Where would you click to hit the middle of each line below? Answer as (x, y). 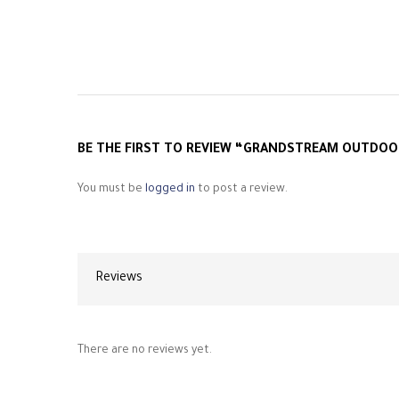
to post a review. (241, 190)
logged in (170, 190)
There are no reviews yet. (145, 351)
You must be (111, 190)
